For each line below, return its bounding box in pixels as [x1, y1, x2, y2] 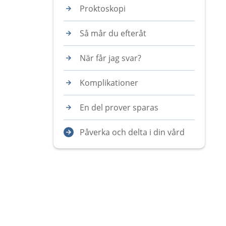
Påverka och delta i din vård [80, 127, 185, 138]
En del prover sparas [80, 102, 158, 113]
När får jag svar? [80, 52, 141, 64]
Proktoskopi [80, 3, 126, 14]
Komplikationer [80, 77, 138, 88]
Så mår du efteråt [80, 28, 146, 39]
